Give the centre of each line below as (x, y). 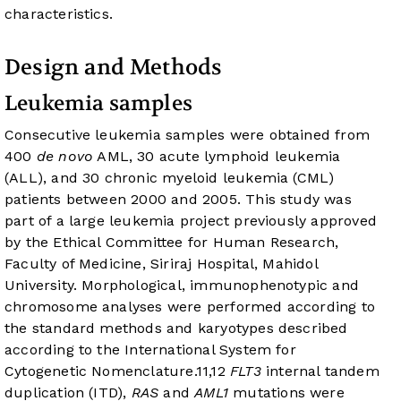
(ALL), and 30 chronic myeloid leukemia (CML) (170, 178)
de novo (65, 157)
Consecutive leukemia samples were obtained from (188, 135)
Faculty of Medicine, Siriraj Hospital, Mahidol (161, 264)
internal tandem (320, 371)
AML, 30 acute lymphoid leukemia (217, 157)
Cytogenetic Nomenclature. (100, 371)
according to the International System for (150, 350)
